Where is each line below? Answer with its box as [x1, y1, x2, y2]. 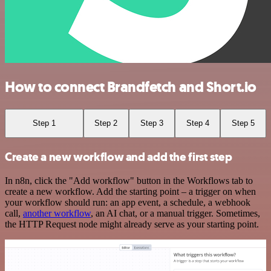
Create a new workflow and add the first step [5, 149, 232, 165]
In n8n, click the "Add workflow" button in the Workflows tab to [5, 175, 253, 186]
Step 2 [94, 119, 118, 128]
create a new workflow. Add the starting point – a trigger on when [5, 186, 256, 197]
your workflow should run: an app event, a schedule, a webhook [5, 197, 250, 208]
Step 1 [32, 119, 56, 128]
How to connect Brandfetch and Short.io [5, 77, 256, 97]
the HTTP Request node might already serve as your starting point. [5, 219, 259, 230]
